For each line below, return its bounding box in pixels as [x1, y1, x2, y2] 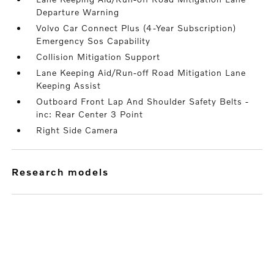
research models [20, 166, 109, 177]
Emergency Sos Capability [36, 35, 151, 46]
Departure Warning [36, 7, 120, 17]
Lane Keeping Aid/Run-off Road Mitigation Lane [36, 67, 246, 78]
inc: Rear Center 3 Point [36, 109, 144, 119]
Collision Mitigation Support [36, 51, 161, 62]
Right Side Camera [36, 125, 119, 135]
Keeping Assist [36, 80, 102, 91]
